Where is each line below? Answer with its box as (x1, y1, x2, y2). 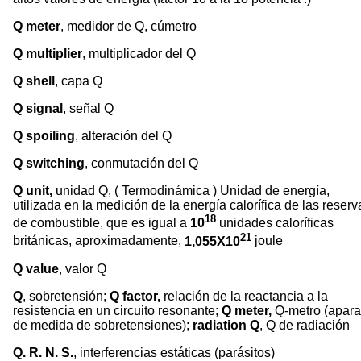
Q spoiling (13, 129, 75, 143)
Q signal (13, 102, 63, 115)
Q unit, (13, 184, 56, 197)
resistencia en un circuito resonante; (13, 304, 222, 317)
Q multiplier (13, 47, 82, 60)
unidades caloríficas (216, 216, 334, 230)
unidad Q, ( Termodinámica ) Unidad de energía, (56, 184, 330, 197)
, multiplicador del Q (82, 47, 196, 60)
